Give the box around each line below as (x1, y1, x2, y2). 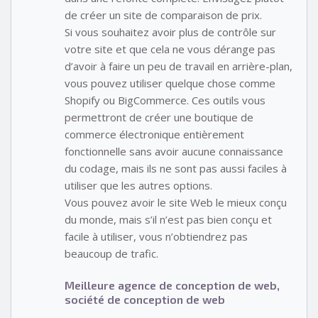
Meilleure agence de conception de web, (65, 278, 280, 292)
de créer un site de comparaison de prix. (65, 8, 262, 23)
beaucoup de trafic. (65, 246, 158, 261)
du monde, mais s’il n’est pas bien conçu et (65, 212, 272, 227)
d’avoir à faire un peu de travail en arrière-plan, (65, 59, 292, 74)
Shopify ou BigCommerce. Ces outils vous (65, 93, 265, 108)
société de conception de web (65, 292, 225, 306)
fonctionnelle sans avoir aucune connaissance (65, 144, 283, 159)
